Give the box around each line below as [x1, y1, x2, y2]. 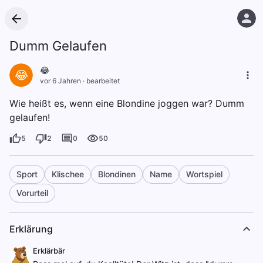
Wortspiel [186, 169, 222, 179]
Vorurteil [16, 188, 48, 198]
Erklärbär [33, 246, 65, 255]
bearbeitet [86, 76, 120, 85]
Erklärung [9, 223, 53, 235]
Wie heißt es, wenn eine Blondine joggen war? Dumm [9, 97, 244, 109]
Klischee [52, 169, 84, 179]
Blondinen [98, 169, 136, 179]
